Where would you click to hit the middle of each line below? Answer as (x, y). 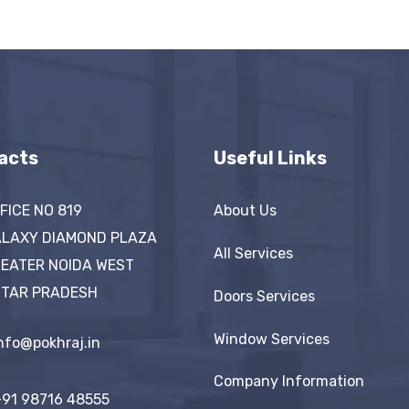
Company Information (289, 382)
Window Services (272, 339)
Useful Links (270, 158)
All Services (253, 254)
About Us (245, 211)
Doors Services (264, 296)
